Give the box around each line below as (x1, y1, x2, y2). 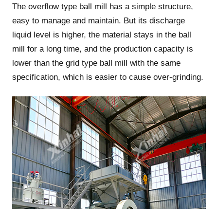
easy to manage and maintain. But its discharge (12, 16, 185, 25)
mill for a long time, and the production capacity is (12, 44, 193, 54)
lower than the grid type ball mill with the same (12, 58, 181, 68)
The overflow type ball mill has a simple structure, (12, 1, 193, 11)
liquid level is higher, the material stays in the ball (12, 30, 191, 39)
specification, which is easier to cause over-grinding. (12, 72, 203, 82)
